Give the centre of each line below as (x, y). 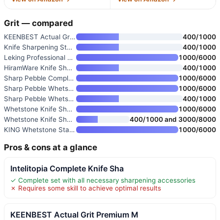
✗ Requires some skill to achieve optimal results (86, 188)
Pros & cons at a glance (51, 147)
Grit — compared (39, 23)
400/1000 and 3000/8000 (173, 119)
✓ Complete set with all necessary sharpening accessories (103, 180)
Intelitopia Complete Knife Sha (67, 168)
